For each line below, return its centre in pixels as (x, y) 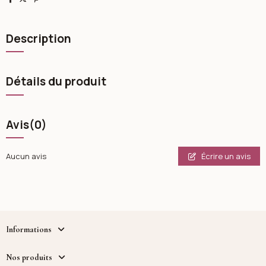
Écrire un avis (225, 156)
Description (38, 38)
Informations (28, 229)
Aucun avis (26, 156)
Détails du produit (56, 82)
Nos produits (29, 257)
